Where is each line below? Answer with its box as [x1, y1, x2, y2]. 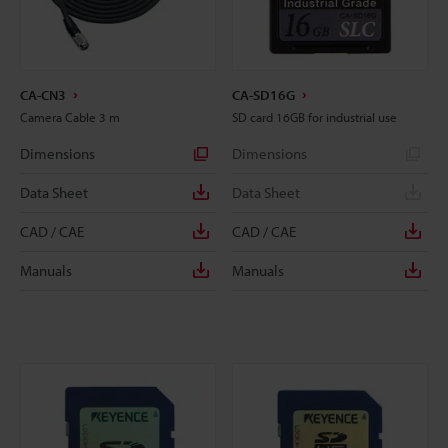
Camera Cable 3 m [20, 108, 120, 125]
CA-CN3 [20, 85, 66, 104]
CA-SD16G [232, 85, 295, 104]
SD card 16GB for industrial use [232, 108, 397, 125]
